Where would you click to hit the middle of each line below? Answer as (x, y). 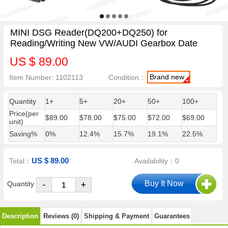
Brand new (167, 77)
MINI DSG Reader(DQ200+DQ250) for (89, 33)
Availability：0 (157, 161)
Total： (21, 161)
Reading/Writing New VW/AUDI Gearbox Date (104, 44)
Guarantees (172, 216)
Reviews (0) (61, 216)
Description (20, 216)
